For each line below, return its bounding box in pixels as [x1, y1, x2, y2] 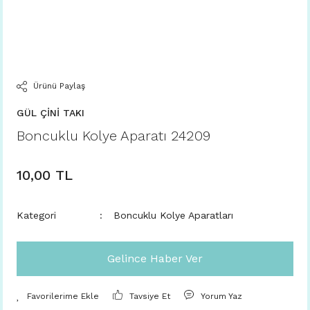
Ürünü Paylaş [33, 81, 85, 91]
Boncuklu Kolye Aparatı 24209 [17, 127, 210, 144]
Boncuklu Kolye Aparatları [113, 210, 233, 221]
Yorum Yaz [201, 291, 243, 301]
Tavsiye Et [129, 291, 171, 301]
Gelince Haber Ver [107, 252, 203, 265]
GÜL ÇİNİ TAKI [17, 107, 84, 118]
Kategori [17, 210, 56, 221]
